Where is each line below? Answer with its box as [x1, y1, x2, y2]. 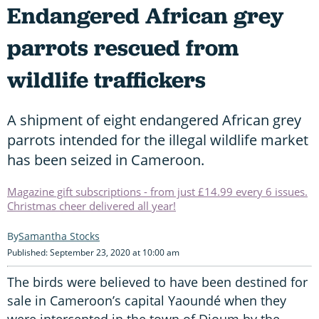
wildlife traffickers [7, 64, 206, 95]
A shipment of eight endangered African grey [7, 110, 301, 130]
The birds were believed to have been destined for [7, 273, 308, 291]
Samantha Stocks [19, 229, 100, 243]
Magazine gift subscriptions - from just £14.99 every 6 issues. [7, 184, 308, 199]
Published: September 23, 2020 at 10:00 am [7, 246, 179, 258]
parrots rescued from [7, 32, 239, 63]
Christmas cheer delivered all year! [7, 198, 176, 213]
